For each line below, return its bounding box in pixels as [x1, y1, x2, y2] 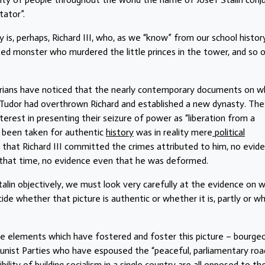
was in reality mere [134, 126, 212, 138]
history [106, 126, 134, 138]
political [212, 126, 245, 138]
